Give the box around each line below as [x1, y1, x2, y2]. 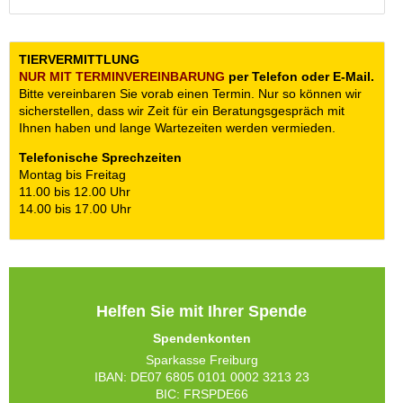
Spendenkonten [152, 331, 251, 345]
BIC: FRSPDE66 [155, 387, 248, 401]
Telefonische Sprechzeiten [19, 150, 182, 165]
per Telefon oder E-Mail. [225, 69, 374, 84]
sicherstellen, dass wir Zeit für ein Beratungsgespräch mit [19, 103, 345, 118]
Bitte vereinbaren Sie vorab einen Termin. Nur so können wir [19, 86, 362, 101]
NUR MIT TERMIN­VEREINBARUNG [19, 69, 225, 84]
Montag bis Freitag [19, 167, 126, 182]
